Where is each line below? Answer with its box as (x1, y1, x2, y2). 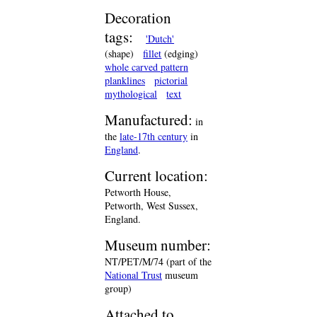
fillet (143, 47, 162, 60)
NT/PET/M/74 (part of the (105, 255, 212, 268)
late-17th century (120, 129, 188, 143)
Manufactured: (105, 110, 192, 129)
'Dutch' (146, 32, 175, 45)
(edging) (161, 47, 199, 60)
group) (105, 282, 132, 295)
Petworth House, (105, 185, 171, 199)
